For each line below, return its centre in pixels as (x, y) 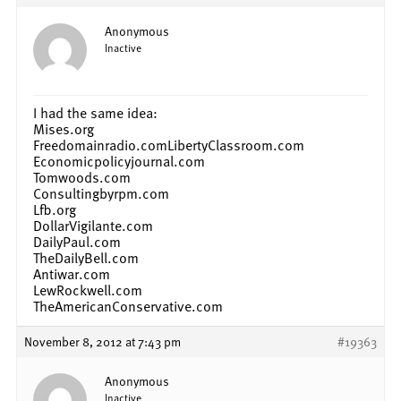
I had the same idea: (95, 112)
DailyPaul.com (77, 241)
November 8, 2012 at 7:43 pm (102, 341)
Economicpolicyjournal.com (119, 161)
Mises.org (64, 128)
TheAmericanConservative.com (128, 306)
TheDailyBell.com (86, 257)
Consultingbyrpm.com (101, 193)
